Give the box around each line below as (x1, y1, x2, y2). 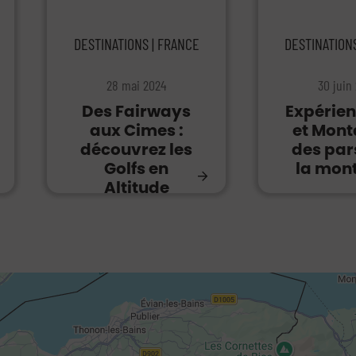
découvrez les (80, 138, 193, 161)
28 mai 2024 (106, 76, 167, 94)
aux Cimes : (89, 119, 184, 141)
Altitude (103, 176, 169, 199)
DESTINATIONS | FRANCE (73, 34, 199, 53)
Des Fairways (82, 100, 192, 122)
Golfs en (104, 157, 169, 180)
